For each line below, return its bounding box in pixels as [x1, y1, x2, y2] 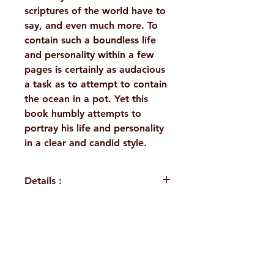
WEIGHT [31, 205, 70, 217]
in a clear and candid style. [24, 137, 147, 149]
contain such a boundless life [24, 34, 156, 46]
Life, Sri [102, 232, 136, 245]
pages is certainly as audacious [24, 64, 165, 76]
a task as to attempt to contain [24, 78, 167, 91]
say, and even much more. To [24, 20, 158, 32]
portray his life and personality [24, 122, 164, 135]
